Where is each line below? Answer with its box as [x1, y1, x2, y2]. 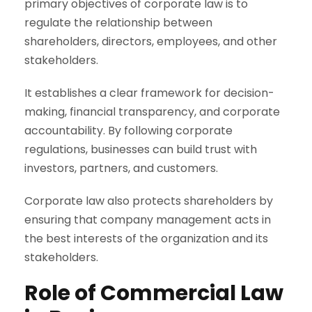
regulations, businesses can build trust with [24, 141, 257, 157]
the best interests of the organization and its [24, 230, 268, 247]
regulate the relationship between [24, 14, 212, 31]
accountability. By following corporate [24, 122, 233, 139]
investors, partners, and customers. [24, 159, 218, 176]
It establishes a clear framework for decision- [24, 84, 274, 101]
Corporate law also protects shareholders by [24, 192, 273, 209]
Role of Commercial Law [24, 278, 283, 308]
